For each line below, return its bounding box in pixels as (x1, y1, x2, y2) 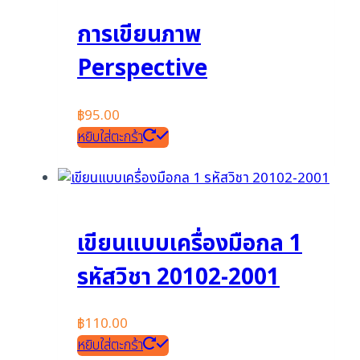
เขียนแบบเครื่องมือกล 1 (77, 226, 302, 261)
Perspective (77, 51, 207, 87)
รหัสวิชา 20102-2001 (77, 260, 280, 295)
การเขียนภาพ (77, 18, 201, 53)
